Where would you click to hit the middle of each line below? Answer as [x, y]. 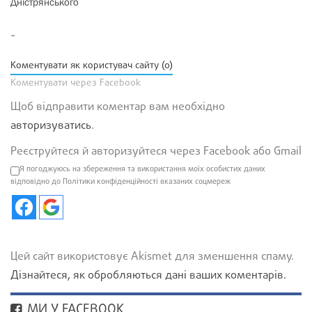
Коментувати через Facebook [76, 84]
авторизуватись [51, 126]
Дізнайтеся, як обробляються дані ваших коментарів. [148, 276]
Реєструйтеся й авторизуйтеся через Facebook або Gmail [156, 152]
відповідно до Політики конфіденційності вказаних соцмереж [120, 182]
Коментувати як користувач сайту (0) [92, 66]
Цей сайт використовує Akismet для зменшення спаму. [152, 257]
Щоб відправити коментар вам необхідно [118, 108]
